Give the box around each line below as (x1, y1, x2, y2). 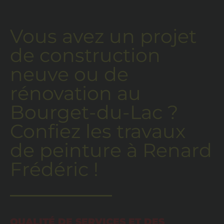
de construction (10, 43, 160, 67)
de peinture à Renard (10, 138, 212, 162)
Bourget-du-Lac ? (10, 100, 178, 124)
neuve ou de (10, 62, 128, 86)
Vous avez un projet (10, 24, 196, 48)
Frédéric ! (10, 157, 98, 181)
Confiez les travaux (10, 119, 185, 143)
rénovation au (10, 81, 141, 105)
